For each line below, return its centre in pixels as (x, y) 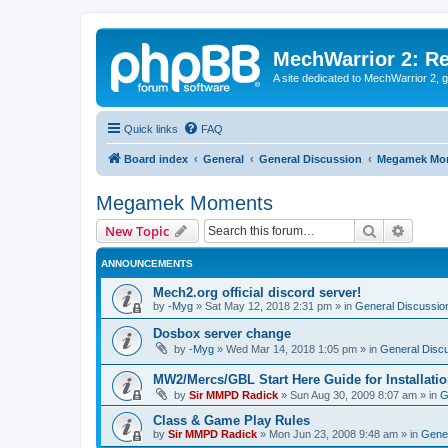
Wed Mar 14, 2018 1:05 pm (291, 348)
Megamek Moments (184, 202)
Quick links (151, 128)
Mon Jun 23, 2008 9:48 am (333, 434)
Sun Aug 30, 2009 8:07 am (353, 395)
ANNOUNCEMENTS (147, 263)
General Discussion (310, 158)
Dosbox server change (222, 333)
